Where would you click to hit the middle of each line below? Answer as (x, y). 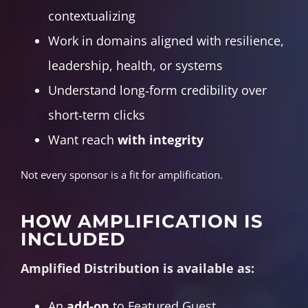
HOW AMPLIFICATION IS (142, 222)
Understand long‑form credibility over (157, 90)
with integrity (160, 140)
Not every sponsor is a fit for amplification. (121, 175)
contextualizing (91, 16)
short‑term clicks (96, 115)
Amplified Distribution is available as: (137, 268)
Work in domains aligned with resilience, (166, 41)
